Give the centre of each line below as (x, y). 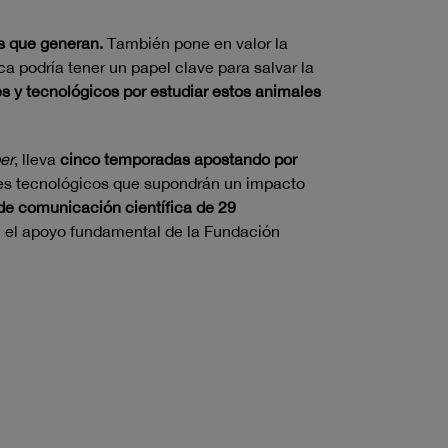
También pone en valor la (195, 43)
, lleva (35, 159)
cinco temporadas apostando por (176, 159)
